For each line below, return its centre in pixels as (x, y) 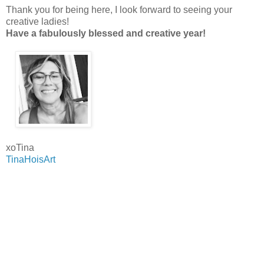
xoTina (21, 147)
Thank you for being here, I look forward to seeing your (119, 9)
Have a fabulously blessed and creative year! (106, 33)
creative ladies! (39, 21)
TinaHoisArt (31, 159)
